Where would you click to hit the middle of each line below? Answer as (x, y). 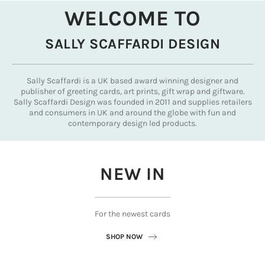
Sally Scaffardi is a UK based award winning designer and (132, 81)
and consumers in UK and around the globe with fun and (132, 113)
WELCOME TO (132, 18)
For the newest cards (132, 214)
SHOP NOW (124, 237)
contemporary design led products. (132, 123)
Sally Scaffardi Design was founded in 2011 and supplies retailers (132, 102)
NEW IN (132, 174)
